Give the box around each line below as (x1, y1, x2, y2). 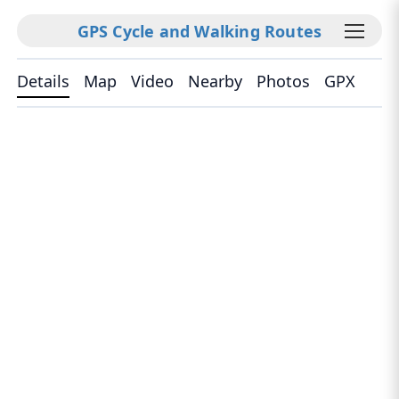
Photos (256, 69, 311, 92)
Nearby (188, 69, 243, 92)
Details (17, 69, 70, 92)
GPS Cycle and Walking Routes (77, 20, 322, 42)
